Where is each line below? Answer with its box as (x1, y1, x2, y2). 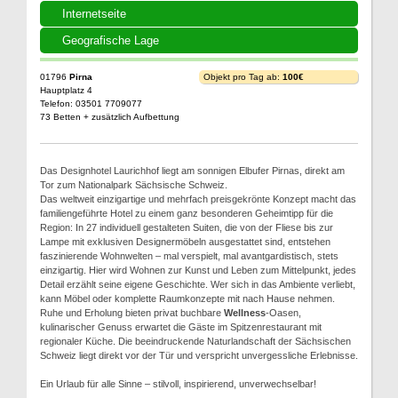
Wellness (224, 307, 266, 318)
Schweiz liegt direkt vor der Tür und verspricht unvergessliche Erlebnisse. (40, 350, 358, 361)
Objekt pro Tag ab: (203, 72, 283, 82)
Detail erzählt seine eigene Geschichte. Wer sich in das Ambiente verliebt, (40, 279, 355, 290)
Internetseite (62, 7, 126, 20)
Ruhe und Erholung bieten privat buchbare (40, 307, 224, 318)
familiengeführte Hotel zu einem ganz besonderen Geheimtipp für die (40, 208, 333, 219)
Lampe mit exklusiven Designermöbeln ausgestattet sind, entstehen (40, 236, 330, 247)
